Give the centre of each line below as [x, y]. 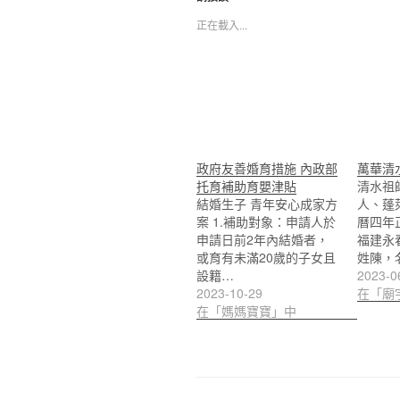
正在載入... [222, 24]
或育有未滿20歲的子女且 [266, 257]
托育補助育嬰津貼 [246, 185]
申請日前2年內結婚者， [262, 239]
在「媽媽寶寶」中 [246, 310]
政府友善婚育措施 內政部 [267, 167]
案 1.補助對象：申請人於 [266, 221]
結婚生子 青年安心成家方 [267, 203]
